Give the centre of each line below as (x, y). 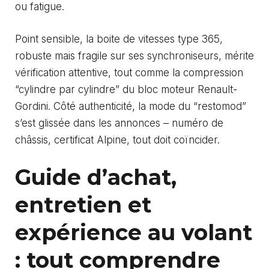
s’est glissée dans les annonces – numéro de (119, 123)
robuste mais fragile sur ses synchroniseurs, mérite (134, 56)
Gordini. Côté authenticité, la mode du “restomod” (131, 106)
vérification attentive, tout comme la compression (129, 72)
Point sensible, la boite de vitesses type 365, (119, 39)
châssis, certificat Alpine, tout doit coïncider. (117, 140)
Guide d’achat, (96, 177)
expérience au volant (134, 233)
